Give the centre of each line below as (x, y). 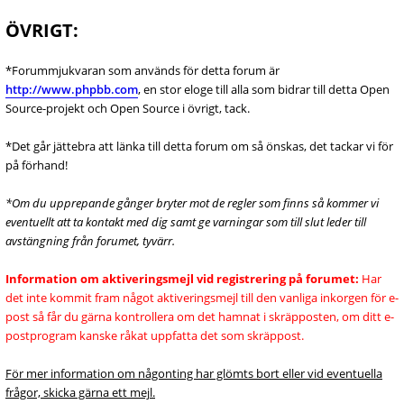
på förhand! (37, 165)
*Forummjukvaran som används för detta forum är (142, 70)
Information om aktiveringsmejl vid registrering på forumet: (182, 279)
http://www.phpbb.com (72, 89)
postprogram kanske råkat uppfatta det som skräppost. (155, 335)
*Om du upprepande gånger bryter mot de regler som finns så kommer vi (192, 203)
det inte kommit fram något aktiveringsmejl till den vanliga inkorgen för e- (202, 298)
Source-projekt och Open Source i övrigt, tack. (128, 108)
